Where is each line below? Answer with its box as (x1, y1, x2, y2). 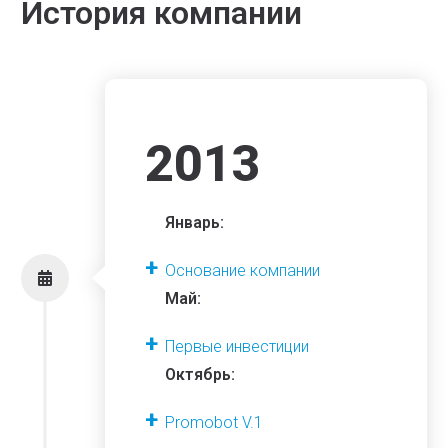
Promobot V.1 (165, 413, 264, 433)
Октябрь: (165, 365, 236, 385)
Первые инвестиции (165, 337, 310, 357)
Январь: (165, 213, 225, 233)
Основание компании (165, 261, 321, 281)
